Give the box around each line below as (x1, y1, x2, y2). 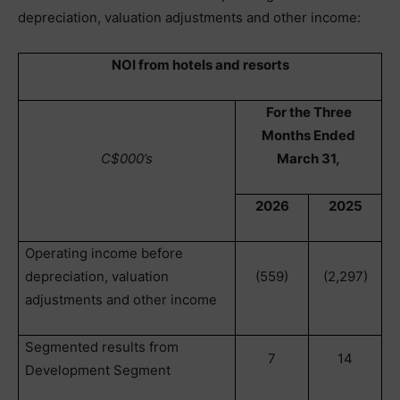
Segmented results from (25, 338, 179, 355)
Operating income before (25, 245, 184, 262)
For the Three (265, 104, 352, 121)
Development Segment (25, 362, 171, 379)
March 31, (277, 150, 340, 167)
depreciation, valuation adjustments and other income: (18, 9, 361, 26)
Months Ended (262, 127, 355, 144)
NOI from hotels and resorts (111, 56, 289, 73)
